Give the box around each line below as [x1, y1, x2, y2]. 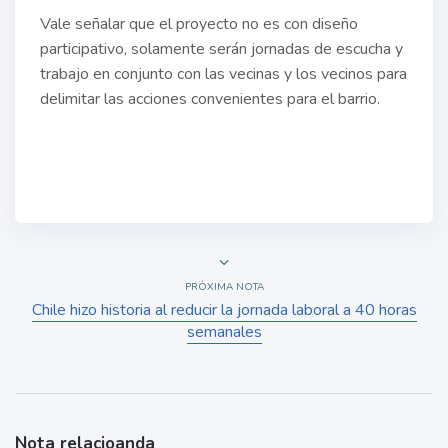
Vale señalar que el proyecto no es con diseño [40, 13, 358, 36]
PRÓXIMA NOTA [184, 280, 264, 295]
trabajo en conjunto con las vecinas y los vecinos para [40, 63, 407, 86]
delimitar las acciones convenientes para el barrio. [40, 88, 380, 111]
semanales [186, 321, 262, 344]
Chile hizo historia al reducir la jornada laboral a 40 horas [31, 299, 417, 322]
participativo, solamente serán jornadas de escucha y [40, 38, 403, 61]
